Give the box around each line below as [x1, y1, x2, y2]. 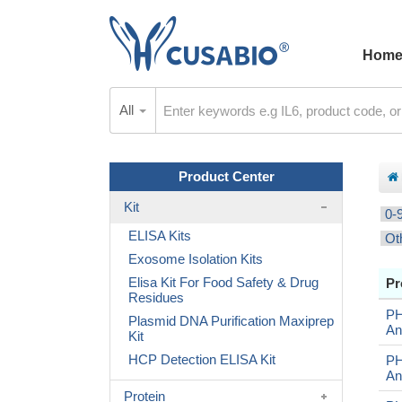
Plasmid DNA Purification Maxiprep [128, 313, 334, 328]
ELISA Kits [128, 228, 191, 243]
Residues [128, 290, 184, 305]
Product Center [178, 169, 275, 184]
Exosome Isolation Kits [128, 251, 263, 267]
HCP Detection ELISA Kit [128, 352, 275, 367]
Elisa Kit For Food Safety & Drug [128, 275, 319, 290]
